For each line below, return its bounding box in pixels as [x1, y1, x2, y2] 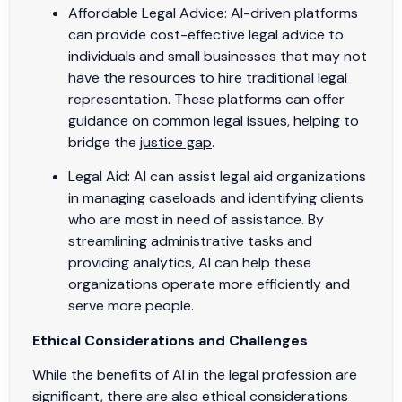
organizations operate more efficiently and [68, 275, 350, 294]
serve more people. [68, 296, 194, 316]
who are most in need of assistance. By [68, 210, 324, 230]
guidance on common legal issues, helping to [68, 110, 359, 130]
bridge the [68, 132, 140, 152]
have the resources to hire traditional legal [68, 67, 347, 87]
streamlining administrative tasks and [68, 232, 312, 251]
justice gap [140, 132, 212, 152]
